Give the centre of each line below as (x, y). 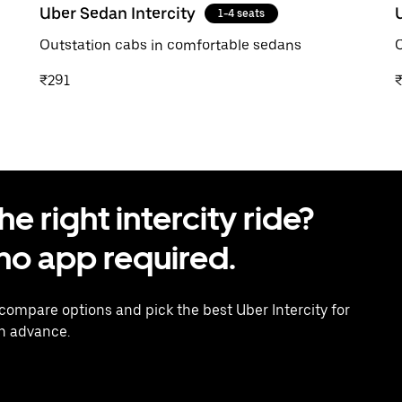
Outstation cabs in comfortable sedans (170, 45)
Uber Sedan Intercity (118, 13)
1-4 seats (241, 13)
